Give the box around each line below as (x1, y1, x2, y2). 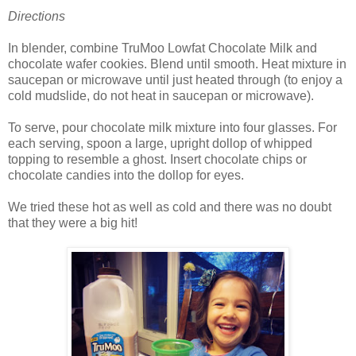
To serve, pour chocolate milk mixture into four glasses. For (8, 121, 337, 135)
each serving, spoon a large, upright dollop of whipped (8, 137, 312, 151)
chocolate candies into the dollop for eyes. (8, 168, 244, 183)
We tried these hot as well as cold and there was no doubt (8, 200, 331, 215)
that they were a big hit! (8, 216, 137, 230)
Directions (8, 10, 65, 24)
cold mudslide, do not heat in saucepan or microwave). (8, 89, 314, 103)
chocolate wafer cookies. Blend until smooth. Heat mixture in (8, 57, 346, 72)
